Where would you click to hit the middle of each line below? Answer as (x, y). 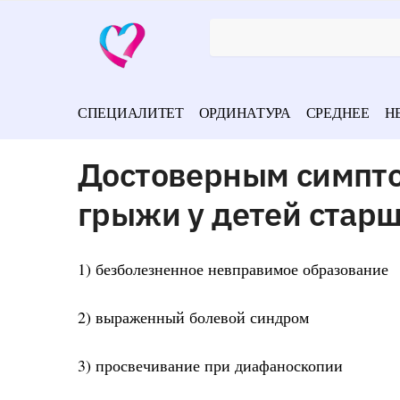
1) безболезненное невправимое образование (233, 268)
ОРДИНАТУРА (245, 112)
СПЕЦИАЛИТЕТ (131, 112)
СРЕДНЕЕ (337, 112)
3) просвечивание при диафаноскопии (210, 366)
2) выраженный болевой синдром (193, 317)
